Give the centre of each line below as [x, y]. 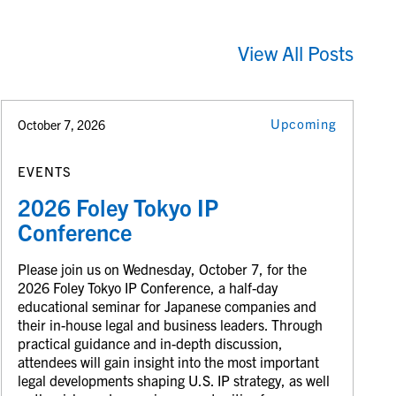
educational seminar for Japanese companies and [168, 305]
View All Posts [296, 53]
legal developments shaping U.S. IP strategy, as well [174, 380]
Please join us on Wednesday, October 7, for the [163, 268]
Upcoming [304, 124]
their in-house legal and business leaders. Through [171, 324]
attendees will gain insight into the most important [169, 361]
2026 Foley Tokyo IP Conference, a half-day [148, 287]
